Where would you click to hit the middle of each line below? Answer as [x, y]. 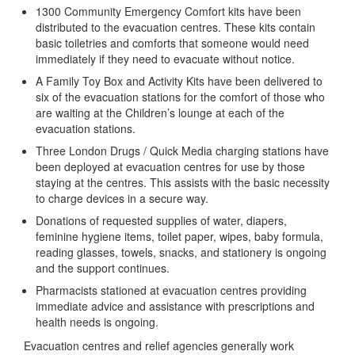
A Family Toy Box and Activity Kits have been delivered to [179, 81]
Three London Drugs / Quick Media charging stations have [182, 151]
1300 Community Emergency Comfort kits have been [168, 11]
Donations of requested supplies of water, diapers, [161, 221]
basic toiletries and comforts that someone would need [172, 43]
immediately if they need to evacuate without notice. [165, 59]
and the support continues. [103, 268]
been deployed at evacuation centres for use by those [170, 167]
